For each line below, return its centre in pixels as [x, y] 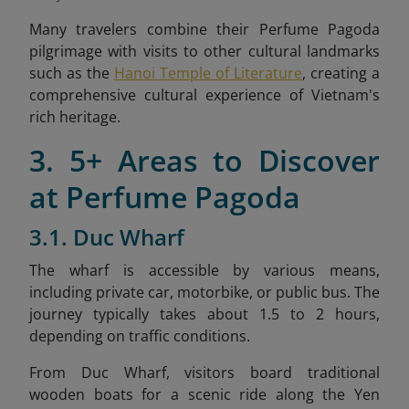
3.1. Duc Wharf [107, 237]
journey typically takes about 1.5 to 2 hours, [204, 315]
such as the [72, 73]
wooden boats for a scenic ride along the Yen [204, 395]
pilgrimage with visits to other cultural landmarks [204, 52]
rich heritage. [75, 117]
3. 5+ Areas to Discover [204, 161]
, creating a [341, 73]
